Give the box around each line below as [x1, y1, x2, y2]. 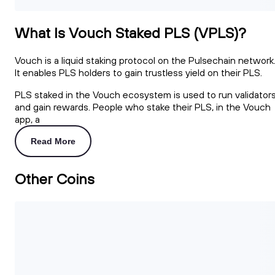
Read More [31, 136, 76, 147]
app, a [15, 113, 40, 126]
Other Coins [15, 169, 95, 188]
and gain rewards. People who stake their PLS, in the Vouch [15, 101, 271, 114]
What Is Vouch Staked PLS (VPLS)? [15, 23, 246, 42]
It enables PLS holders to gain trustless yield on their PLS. [15, 66, 262, 79]
